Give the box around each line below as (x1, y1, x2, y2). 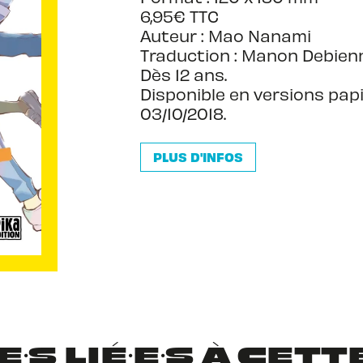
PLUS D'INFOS (153, 148, 243, 164)
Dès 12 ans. (140, 64, 227, 84)
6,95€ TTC (140, 6, 219, 26)
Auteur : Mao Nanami (140, 25, 311, 45)
